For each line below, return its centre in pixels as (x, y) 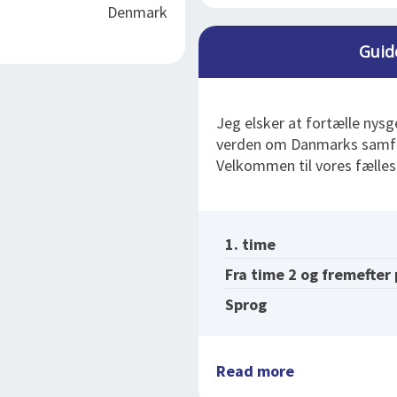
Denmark (137, 12)
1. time (250, 244)
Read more (255, 371)
